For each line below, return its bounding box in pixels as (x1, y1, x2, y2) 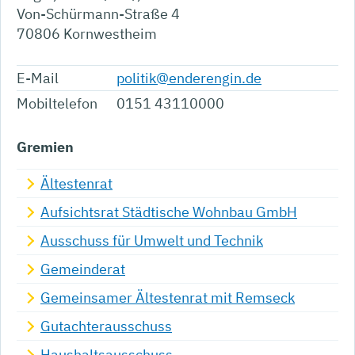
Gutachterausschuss (40, 317, 172, 336)
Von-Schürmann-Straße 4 (17, 5, 180, 24)
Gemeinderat (40, 260, 125, 279)
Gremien (17, 138, 74, 157)
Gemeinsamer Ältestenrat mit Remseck (40, 288, 295, 307)
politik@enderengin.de (116, 69, 261, 88)
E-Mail (17, 69, 59, 88)
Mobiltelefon (17, 94, 97, 113)
